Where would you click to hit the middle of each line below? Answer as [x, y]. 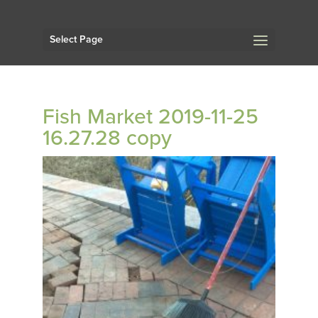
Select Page [76, 39]
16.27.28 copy [107, 138]
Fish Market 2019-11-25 [150, 117]
